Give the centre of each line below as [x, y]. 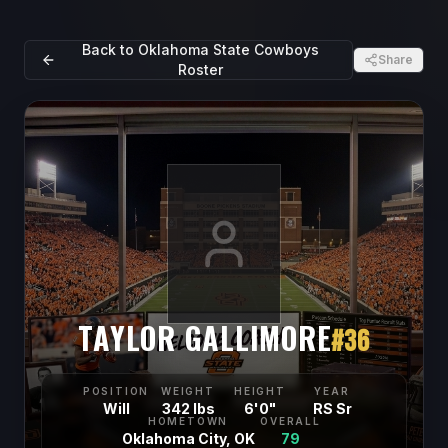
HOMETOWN [188, 421]
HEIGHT [260, 391]
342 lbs [188, 408]
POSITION [116, 391]
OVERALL [290, 421]
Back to [109, 49]
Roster [200, 69]
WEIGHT [188, 391]
